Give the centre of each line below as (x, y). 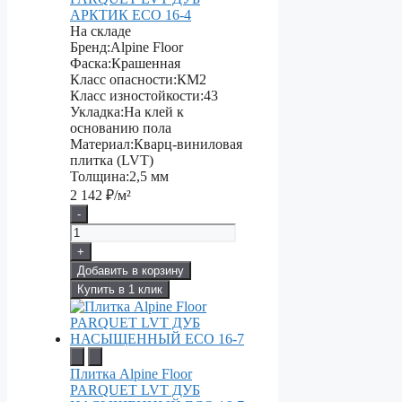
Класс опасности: (123, 80)
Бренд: (90, 48)
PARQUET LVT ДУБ (135, 390)
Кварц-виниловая (188, 144)
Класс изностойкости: (137, 96)
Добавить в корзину (131, 271)
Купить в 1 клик (120, 290)
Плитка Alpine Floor (131, 374)
